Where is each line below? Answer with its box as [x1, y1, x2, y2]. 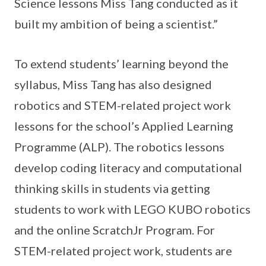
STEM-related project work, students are [14, 243, 232, 258]
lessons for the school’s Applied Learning [14, 119, 233, 133]
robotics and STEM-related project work [14, 98, 231, 112]
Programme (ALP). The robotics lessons [14, 140, 224, 154]
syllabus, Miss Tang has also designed [14, 77, 212, 91]
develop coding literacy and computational [14, 160, 242, 175]
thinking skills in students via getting [14, 181, 210, 195]
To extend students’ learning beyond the [14, 56, 229, 71]
